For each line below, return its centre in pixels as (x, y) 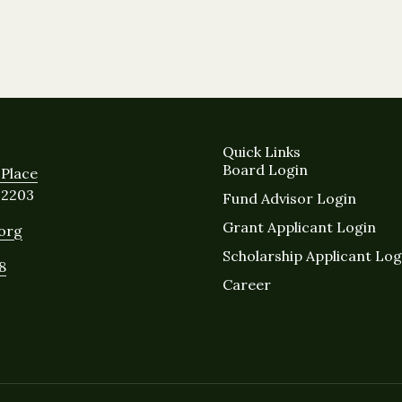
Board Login (265, 170)
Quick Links (262, 152)
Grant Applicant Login (299, 227)
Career (247, 285)
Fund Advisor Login (289, 199)
